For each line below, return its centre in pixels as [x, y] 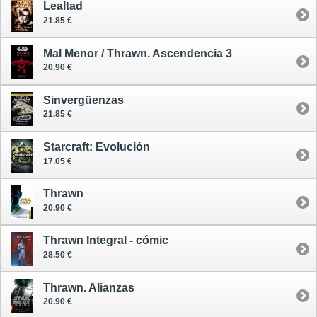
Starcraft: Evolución [97, 147]
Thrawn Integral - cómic [106, 241]
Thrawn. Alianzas [89, 287]
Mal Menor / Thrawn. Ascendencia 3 [138, 53]
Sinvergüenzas [83, 100]
